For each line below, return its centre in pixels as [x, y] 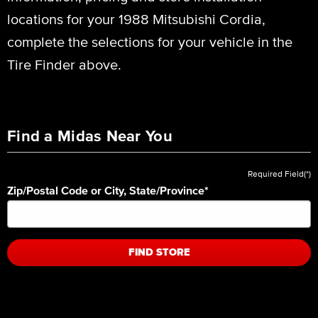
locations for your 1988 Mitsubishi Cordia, [136, 19]
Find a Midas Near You [90, 135]
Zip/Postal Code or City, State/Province [106, 190]
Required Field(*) [280, 173]
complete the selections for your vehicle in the [150, 42]
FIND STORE [159, 252]
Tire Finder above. [64, 64]
